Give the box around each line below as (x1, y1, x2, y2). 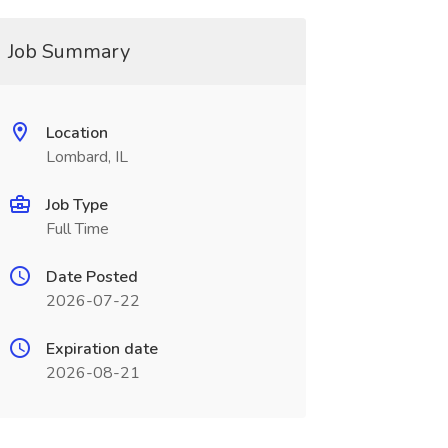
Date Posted (45, 266, 138, 288)
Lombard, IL (45, 146, 128, 168)
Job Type (45, 194, 108, 216)
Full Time (45, 218, 109, 240)
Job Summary (7, 38, 130, 65)
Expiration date (45, 338, 158, 360)
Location (45, 122, 108, 144)
